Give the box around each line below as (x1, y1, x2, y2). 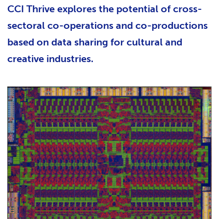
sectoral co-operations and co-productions (7, 20, 208, 31)
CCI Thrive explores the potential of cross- (7, 3, 202, 15)
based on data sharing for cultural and (7, 36, 182, 48)
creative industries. (7, 53, 93, 65)
